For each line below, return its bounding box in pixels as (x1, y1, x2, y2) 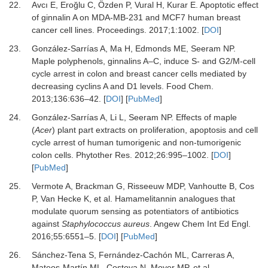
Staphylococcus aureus (61, 219, 150, 229)
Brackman (75, 181, 114, 191)
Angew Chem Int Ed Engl (153, 219, 248, 229)
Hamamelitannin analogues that (114, 194, 235, 203)
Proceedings (96, 25, 144, 35)
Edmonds (135, 44, 171, 53)
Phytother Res (75, 150, 130, 160)
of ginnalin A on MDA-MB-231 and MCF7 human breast (31, 13, 240, 22)
